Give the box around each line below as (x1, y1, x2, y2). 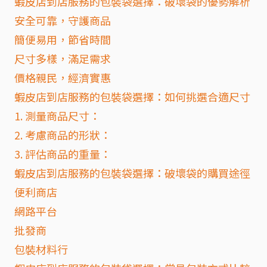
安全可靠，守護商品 (14, 13, 111, 28)
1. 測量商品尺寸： (14, 108, 100, 123)
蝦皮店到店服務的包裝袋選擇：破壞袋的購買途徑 (14, 165, 250, 181)
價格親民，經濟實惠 (14, 70, 111, 85)
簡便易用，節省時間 (14, 32, 111, 47)
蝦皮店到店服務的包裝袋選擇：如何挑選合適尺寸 (14, 89, 250, 104)
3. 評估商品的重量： (14, 146, 111, 162)
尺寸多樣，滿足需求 (14, 51, 111, 66)
